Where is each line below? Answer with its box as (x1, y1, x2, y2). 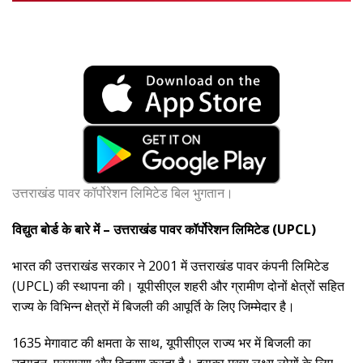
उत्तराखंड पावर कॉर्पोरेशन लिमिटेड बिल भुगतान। (12, 184, 233, 203)
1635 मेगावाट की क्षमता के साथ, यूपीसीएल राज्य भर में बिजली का (12, 334, 311, 352)
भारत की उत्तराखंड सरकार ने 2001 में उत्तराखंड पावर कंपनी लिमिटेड (12, 257, 329, 275)
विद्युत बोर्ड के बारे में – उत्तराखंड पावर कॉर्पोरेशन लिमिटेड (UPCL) (12, 220, 316, 239)
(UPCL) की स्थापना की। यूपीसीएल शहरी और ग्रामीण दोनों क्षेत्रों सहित (12, 277, 344, 296)
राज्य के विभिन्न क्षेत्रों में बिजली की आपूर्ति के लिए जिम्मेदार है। (12, 297, 295, 316)
